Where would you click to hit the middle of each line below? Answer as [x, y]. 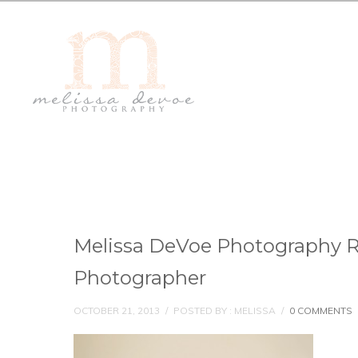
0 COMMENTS [321, 310]
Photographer [140, 278]
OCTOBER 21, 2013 [117, 310]
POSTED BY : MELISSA [225, 310]
